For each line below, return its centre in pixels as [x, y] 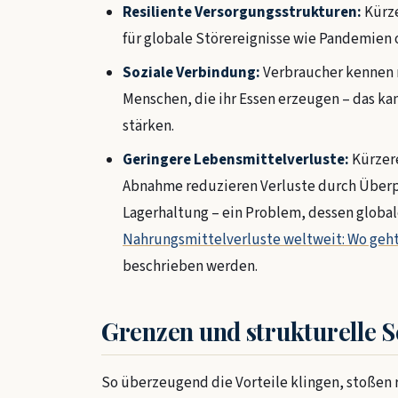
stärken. [148, 127]
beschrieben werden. [190, 267]
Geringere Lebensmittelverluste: [236, 160]
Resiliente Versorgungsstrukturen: [242, 13]
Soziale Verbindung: [191, 73]
